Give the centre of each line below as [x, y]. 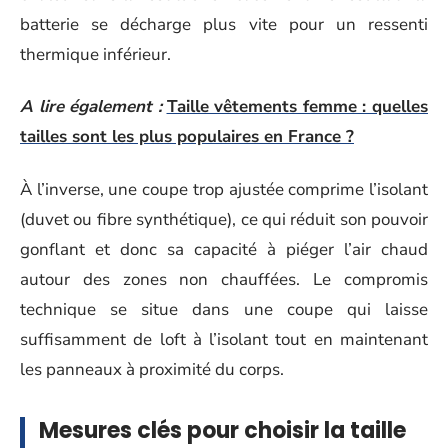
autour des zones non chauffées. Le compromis [224, 279]
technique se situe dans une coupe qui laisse [224, 309]
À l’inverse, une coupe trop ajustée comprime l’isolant [224, 189]
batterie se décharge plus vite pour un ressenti [224, 24]
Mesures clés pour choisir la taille [222, 430]
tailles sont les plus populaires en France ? [187, 136]
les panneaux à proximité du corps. [152, 369]
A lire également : [91, 106]
